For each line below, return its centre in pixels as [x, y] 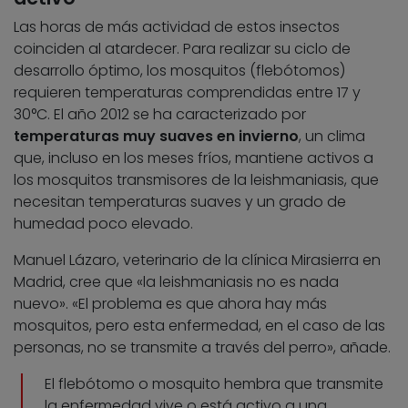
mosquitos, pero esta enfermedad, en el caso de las [199, 326]
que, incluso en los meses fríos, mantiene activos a [194, 158]
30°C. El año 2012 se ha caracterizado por [160, 115]
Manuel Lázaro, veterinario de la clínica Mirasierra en [197, 260]
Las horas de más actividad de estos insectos [177, 27]
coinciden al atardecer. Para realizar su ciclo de [182, 49]
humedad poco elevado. [103, 224]
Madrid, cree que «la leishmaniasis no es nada [176, 282]
